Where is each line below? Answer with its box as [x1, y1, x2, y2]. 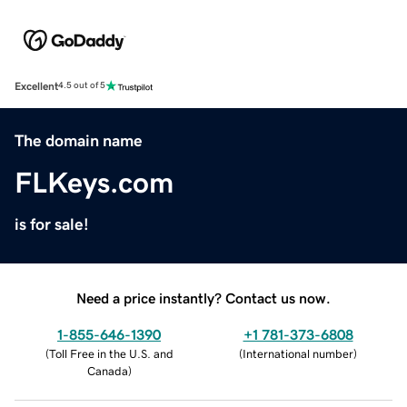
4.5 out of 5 [58, 81, 105, 91]
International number [243, 347, 353, 360]
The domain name [15, 132, 143, 149]
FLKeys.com [15, 167, 174, 197]
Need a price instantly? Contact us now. [76, 290, 331, 305]
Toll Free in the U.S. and [48, 347, 174, 360]
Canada [86, 364, 128, 377]
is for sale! [15, 215, 89, 233]
